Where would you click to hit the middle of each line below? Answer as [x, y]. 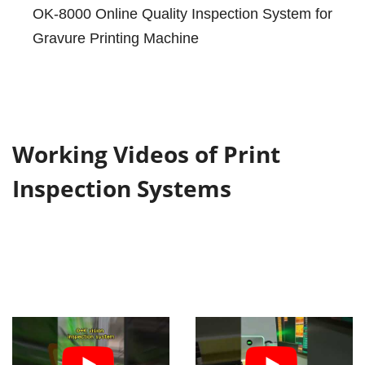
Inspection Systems [122, 188]
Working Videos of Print [146, 154]
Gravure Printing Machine [116, 38]
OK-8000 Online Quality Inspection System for [182, 13]
